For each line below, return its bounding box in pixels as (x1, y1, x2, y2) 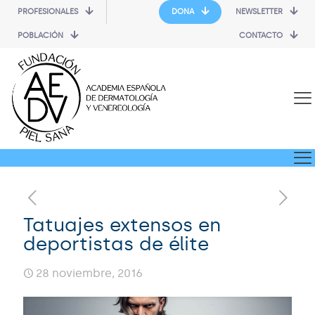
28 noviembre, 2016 (36, 266, 143, 280)
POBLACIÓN (18, 31, 63, 40)
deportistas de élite (23, 232, 209, 255)
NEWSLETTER (236, 7, 283, 16)
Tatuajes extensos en (23, 213, 221, 236)
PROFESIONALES (18, 7, 78, 16)
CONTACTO (239, 31, 283, 40)
